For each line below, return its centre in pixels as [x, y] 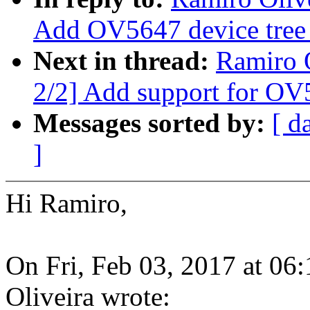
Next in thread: [125, 61]
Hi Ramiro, [66, 203]
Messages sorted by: [153, 123]
